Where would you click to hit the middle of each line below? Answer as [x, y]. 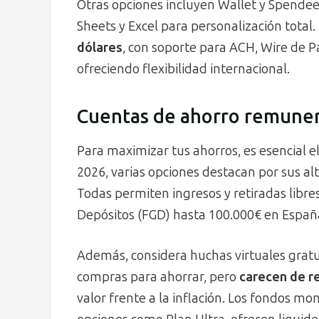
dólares [100, 47]
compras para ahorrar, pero [158, 277]
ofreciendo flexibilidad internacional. [183, 69]
